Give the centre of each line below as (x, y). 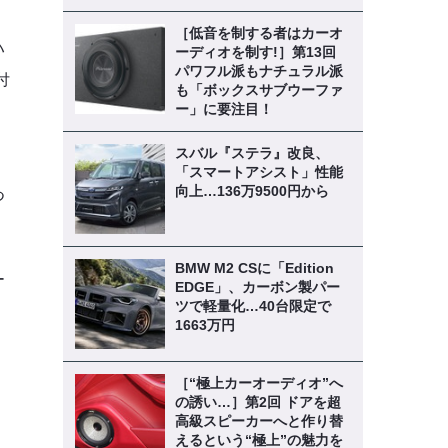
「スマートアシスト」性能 (258, 172)
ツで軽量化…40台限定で (252, 306)
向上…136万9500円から (251, 191)
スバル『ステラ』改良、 (251, 153)
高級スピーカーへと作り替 (258, 421)
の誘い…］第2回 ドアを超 (257, 402)
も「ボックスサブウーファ (258, 90)
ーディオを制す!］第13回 (255, 52)
